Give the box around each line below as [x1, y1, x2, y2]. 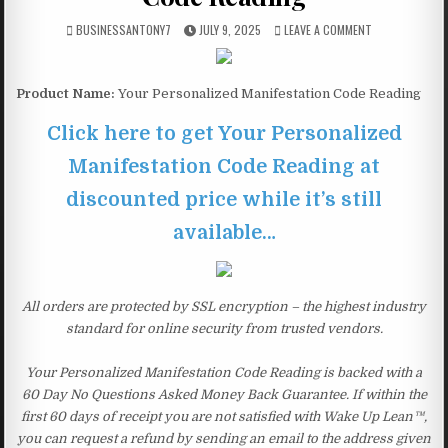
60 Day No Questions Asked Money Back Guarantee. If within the [21, 386, 427, 402]
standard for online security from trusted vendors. [65, 320, 383, 336]
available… [172, 220, 276, 244]
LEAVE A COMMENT [284, 20, 372, 38]
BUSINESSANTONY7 [76, 20, 171, 38]
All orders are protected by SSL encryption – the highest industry [22, 298, 426, 314]
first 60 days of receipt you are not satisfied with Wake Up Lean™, [21, 408, 427, 424]
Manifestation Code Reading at [68, 154, 380, 178]
